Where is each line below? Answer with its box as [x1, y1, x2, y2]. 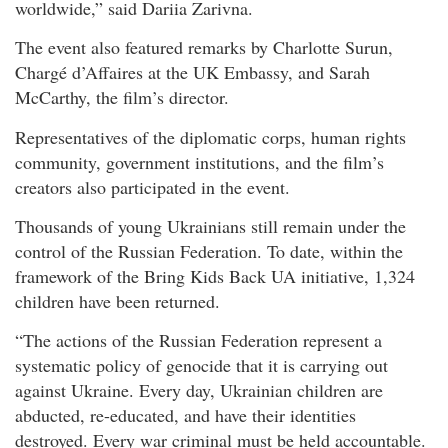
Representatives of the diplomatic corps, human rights [15, 124, 406, 149]
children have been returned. [15, 288, 220, 313]
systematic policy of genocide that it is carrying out [15, 353, 388, 378]
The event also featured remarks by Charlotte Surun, [15, 35, 393, 60]
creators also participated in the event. [15, 174, 290, 199]
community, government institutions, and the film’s [15, 149, 384, 174]
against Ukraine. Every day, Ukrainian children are [15, 378, 383, 403]
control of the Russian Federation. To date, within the [15, 238, 403, 263]
